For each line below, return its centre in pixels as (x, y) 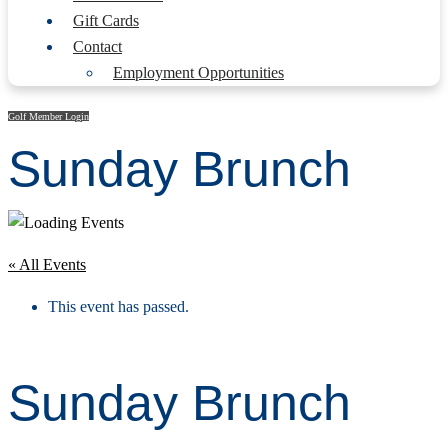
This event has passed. (118, 306)
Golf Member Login (48, 116)
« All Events (47, 264)
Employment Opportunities (198, 72)
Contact (97, 46)
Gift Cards (106, 20)
